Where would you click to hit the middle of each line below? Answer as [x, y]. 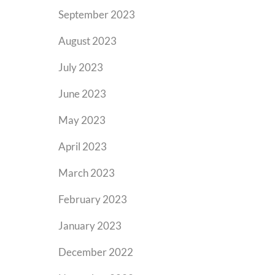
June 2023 [82, 94]
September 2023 [97, 14]
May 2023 [82, 120]
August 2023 [87, 41]
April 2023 [83, 146]
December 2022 [96, 252]
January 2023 [90, 226]
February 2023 [93, 199]
